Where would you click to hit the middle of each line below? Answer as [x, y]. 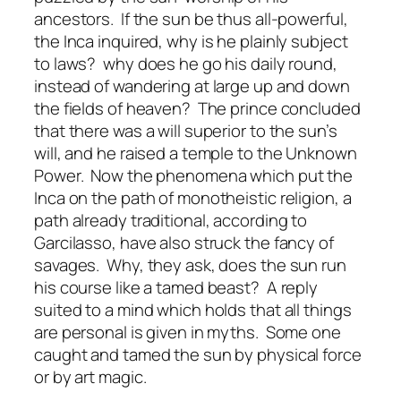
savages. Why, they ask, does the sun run [190, 265]
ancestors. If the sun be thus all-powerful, [191, 19]
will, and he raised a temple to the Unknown [196, 154]
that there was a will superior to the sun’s [186, 131]
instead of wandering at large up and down [192, 86]
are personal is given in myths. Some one [188, 333]
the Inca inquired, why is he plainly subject [191, 42]
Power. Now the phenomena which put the [194, 176]
